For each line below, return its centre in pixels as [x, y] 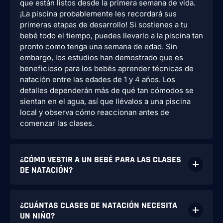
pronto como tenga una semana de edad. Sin [99, 47]
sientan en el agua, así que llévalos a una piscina [105, 102]
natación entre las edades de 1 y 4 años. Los [98, 80]
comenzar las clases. [57, 123]
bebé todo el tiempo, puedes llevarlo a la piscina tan [111, 36]
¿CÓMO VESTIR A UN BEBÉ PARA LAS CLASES [101, 160]
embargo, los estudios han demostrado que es [102, 58]
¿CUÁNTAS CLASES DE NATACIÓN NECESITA [99, 206]
